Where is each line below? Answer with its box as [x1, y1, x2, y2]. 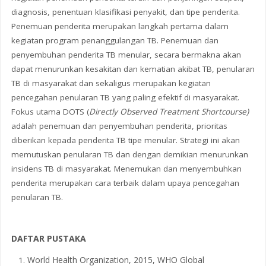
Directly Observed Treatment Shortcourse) [88, 106, 249, 117]
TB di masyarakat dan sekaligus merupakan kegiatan [11, 77, 211, 88]
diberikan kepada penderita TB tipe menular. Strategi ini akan [11, 134, 240, 145]
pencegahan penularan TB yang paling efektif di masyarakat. [11, 91, 239, 103]
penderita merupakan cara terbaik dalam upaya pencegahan [11, 177, 239, 188]
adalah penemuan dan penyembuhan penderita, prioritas [11, 120, 227, 131]
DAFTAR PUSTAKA [11, 233, 86, 245]
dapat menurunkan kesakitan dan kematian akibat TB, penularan [11, 63, 255, 74]
